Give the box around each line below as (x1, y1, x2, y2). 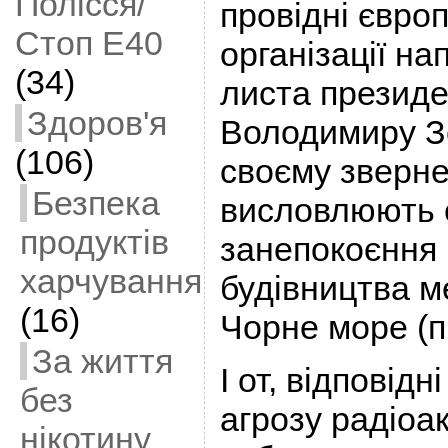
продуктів (19, 223, 169, 261)
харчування (19, 262, 202, 300)
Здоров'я (26, 104, 167, 142)
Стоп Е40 (14, 24, 163, 62)
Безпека (31, 184, 160, 222)
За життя (31, 342, 173, 380)
